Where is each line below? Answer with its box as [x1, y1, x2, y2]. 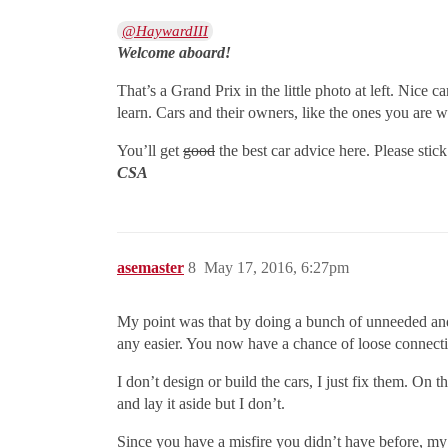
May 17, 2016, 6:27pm [204, 259, 349, 277]
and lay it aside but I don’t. [117, 395, 285, 413]
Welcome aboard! [117, 44, 231, 62]
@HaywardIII [122, 23, 209, 40]
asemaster [117, 259, 184, 277]
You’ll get [117, 142, 183, 160]
